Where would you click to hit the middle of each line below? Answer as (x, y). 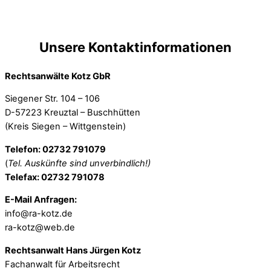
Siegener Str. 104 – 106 (52, 99)
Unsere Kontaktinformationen (135, 47)
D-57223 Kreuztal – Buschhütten (73, 113)
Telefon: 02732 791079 (55, 149)
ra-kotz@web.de (40, 228)
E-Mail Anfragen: (41, 200)
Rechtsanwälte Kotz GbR (58, 76)
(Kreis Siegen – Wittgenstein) (65, 127)
